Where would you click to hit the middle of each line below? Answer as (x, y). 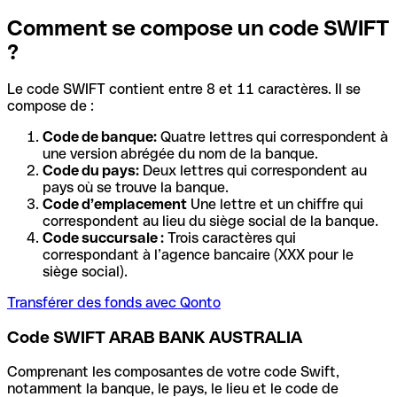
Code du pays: (91, 171)
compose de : (51, 106)
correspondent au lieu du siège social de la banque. (210, 222)
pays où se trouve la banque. (136, 188)
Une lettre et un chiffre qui (275, 205)
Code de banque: (100, 137)
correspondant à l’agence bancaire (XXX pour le (198, 255)
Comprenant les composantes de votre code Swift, (173, 371)
